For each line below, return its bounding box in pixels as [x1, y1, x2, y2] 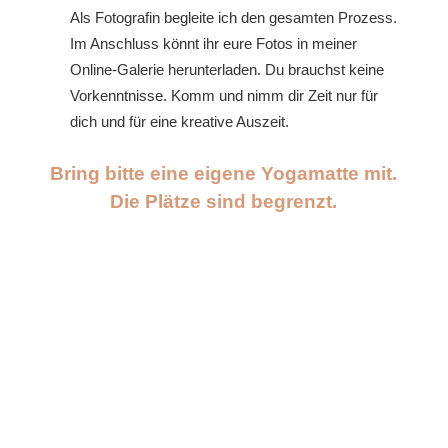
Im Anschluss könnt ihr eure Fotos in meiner [69, 35, 357, 52]
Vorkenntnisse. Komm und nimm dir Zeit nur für [69, 87, 378, 104]
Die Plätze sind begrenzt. [110, 191, 338, 212]
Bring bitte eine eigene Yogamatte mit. [50, 163, 398, 184]
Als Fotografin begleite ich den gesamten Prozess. [69, 9, 397, 26]
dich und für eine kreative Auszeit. [69, 113, 289, 130]
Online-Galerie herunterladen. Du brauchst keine [69, 61, 384, 78]
